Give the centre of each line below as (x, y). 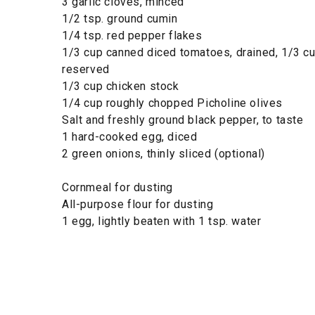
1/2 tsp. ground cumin (120, 18)
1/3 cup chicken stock (121, 86)
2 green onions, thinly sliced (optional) (163, 153)
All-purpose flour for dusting (138, 204)
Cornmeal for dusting (117, 187)
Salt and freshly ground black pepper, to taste (183, 120)
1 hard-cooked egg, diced (130, 136)
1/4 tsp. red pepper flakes (132, 35)
